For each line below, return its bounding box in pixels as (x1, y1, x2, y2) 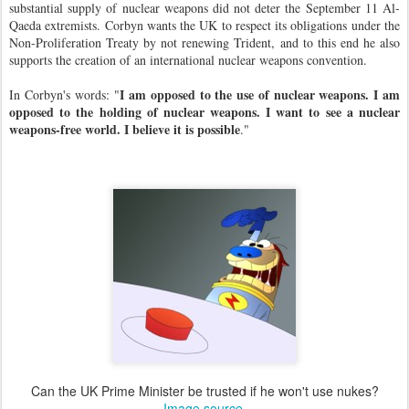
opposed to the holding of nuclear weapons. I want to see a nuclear (9, 102, 400, 121)
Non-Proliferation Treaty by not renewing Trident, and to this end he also (9, 34, 400, 51)
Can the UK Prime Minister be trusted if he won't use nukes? (30, 382, 379, 400)
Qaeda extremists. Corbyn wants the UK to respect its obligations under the (9, 16, 400, 34)
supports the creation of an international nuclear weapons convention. (9, 51, 367, 68)
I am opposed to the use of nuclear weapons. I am (120, 85, 401, 104)
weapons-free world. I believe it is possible (9, 120, 240, 139)
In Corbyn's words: (9, 86, 115, 103)
